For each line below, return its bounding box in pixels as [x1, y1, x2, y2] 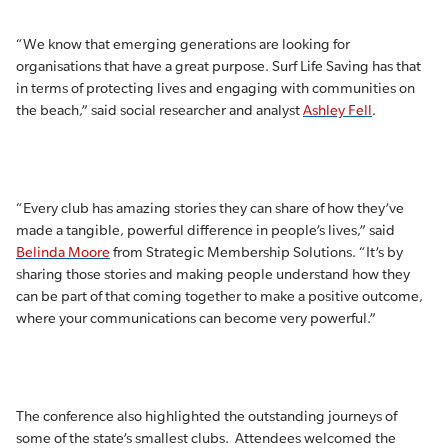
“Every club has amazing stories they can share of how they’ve [16, 200, 404, 216]
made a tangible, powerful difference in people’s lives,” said [16, 222, 395, 238]
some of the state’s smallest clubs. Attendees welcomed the [16, 430, 396, 446]
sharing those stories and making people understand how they [16, 266, 410, 282]
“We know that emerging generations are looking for [16, 36, 350, 52]
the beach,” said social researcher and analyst [16, 102, 303, 118]
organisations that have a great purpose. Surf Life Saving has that [16, 58, 421, 74]
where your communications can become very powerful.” [16, 310, 376, 326]
